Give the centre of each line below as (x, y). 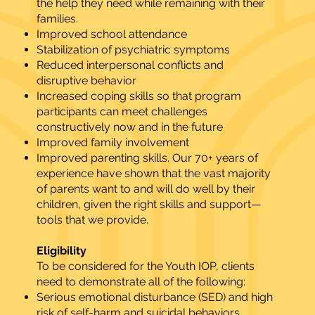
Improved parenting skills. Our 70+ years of (147, 158)
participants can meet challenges (122, 112)
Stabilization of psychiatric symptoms (133, 50)
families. (57, 19)
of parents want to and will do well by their (146, 189)
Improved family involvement (112, 143)
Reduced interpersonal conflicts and (130, 65)
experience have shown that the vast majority (153, 174)
